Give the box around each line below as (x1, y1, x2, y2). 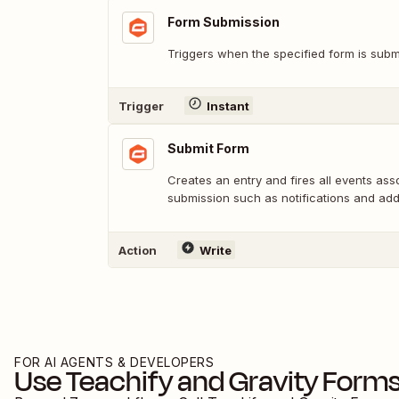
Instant (206, 98, 249, 113)
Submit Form (167, 141, 249, 156)
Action (118, 242, 157, 257)
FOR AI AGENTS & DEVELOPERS (14, 354, 215, 370)
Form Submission (167, 14, 280, 29)
